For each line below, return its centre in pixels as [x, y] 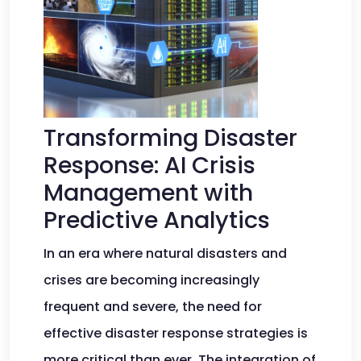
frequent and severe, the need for [153, 307]
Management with [148, 193]
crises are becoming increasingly [151, 280]
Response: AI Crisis [149, 165]
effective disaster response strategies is [176, 333]
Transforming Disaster [170, 138]
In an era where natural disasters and [165, 253]
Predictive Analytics [157, 220]
